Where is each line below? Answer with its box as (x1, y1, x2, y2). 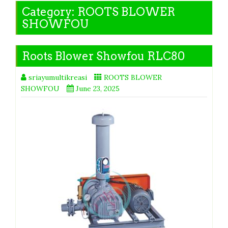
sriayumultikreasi (28, 72, 87, 82)
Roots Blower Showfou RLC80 (22, 49, 185, 63)
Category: (22, 5, 77, 18)
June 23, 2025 (76, 83, 120, 93)
